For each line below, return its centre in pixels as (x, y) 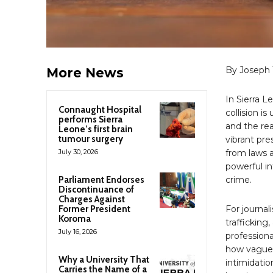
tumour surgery (91, 139)
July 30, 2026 (78, 151)
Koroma (75, 218)
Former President (94, 209)
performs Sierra (90, 119)
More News (85, 73)
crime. (238, 179)
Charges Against (92, 199)
